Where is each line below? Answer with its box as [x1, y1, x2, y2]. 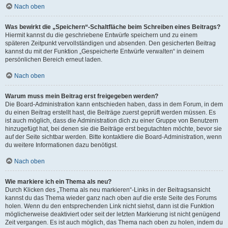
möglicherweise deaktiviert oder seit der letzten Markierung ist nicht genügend [5, 211, 220, 218]
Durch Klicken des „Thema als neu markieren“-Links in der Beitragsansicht [5, 186, 210, 193]
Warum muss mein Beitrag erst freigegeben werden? [5, 93, 158, 100]
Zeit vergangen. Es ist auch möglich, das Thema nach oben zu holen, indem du [5, 219, 223, 226]
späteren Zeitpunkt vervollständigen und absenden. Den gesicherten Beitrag [5, 40, 216, 47]
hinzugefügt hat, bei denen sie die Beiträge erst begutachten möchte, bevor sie [5, 125, 222, 132]
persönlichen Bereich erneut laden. [5, 56, 102, 63]
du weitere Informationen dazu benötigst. [5, 141, 118, 149]
